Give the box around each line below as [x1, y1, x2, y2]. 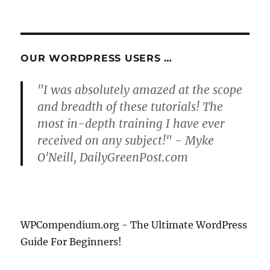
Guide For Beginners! [20, 236, 122, 248]
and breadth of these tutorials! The [37, 99, 224, 114]
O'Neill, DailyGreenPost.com [37, 150, 189, 165]
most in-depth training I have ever [37, 116, 225, 131]
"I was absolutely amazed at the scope [37, 83, 243, 97]
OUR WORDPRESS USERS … [20, 52, 173, 64]
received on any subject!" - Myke [37, 133, 215, 148]
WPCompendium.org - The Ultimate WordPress [20, 219, 248, 231]
